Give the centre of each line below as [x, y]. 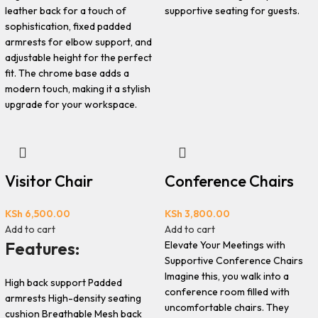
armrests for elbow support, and [78, 42]
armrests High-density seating [73, 298]
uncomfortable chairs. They [227, 307]
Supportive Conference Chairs [234, 261]
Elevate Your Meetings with [225, 245]
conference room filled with [227, 292]
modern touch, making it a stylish [77, 89]
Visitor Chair [49, 181]
